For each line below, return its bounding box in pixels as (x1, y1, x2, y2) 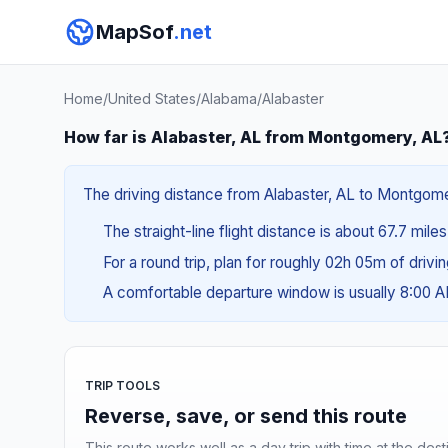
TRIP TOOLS (85, 377, 160, 393)
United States (108, 90, 196, 107)
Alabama (201, 90, 257, 107)
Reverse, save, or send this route (85, 403, 407, 428)
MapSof (96, 20, 173, 44)
